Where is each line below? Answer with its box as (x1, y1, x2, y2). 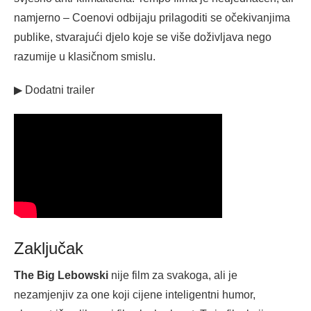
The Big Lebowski (14, 269, 108, 282)
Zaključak (14, 239, 83, 258)
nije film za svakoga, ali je (108, 269, 237, 282)
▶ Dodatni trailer (14, 84, 94, 96)
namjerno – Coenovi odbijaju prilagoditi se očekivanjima (14, 12, 290, 24)
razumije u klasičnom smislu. (14, 51, 155, 63)
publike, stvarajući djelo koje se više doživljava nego (14, 31, 271, 44)
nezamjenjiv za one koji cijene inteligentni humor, (14, 289, 255, 301)
